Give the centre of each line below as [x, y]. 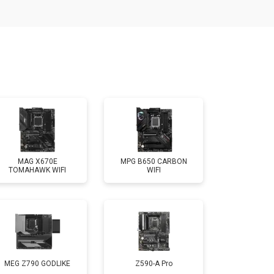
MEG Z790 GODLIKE [37, 263]
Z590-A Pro [154, 263]
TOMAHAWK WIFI [37, 170]
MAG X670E [37, 161]
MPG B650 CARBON [154, 161]
